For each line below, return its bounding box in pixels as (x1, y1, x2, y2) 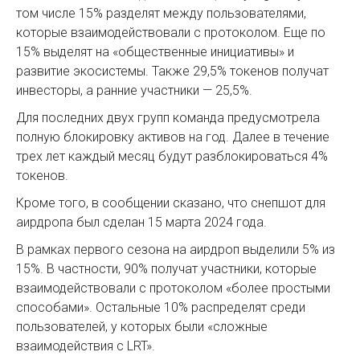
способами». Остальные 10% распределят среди (16, 300, 305, 316)
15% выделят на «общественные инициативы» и (16, 44, 294, 60)
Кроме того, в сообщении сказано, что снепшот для (16, 195, 325, 211)
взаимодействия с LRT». (16, 338, 155, 354)
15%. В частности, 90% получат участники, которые (16, 261, 317, 277)
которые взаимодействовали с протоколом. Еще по (16, 25, 325, 41)
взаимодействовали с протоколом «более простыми (16, 280, 330, 297)
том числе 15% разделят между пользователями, (16, 6, 306, 22)
